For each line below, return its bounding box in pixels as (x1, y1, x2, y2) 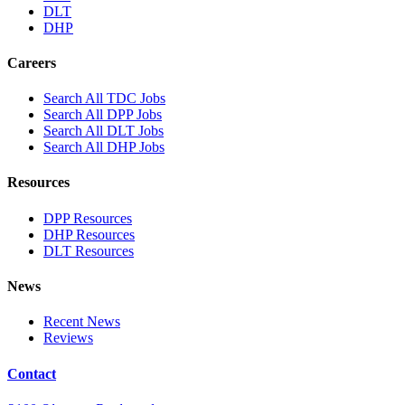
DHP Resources (43, 226, 135, 242)
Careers (7, 54, 56, 71)
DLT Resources (43, 242, 134, 259)
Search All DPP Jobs (43, 107, 162, 123)
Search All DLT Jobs (43, 123, 164, 139)
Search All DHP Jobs (43, 139, 165, 155)
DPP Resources (43, 210, 132, 226)
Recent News (43, 314, 120, 330)
